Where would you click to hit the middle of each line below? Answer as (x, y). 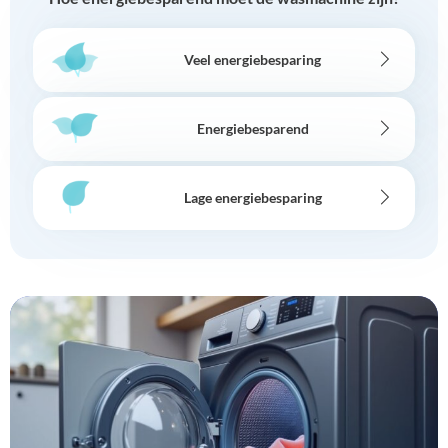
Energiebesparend (252, 128)
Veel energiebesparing (252, 59)
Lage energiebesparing (252, 197)
